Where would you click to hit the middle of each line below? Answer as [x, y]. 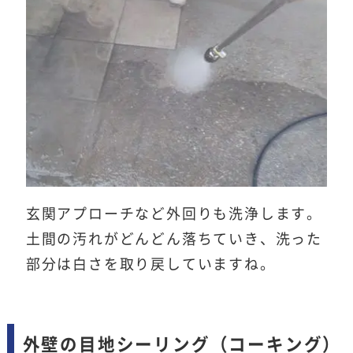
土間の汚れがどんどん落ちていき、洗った [174, 238]
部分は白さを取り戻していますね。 [150, 264]
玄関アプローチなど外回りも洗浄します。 [174, 213]
